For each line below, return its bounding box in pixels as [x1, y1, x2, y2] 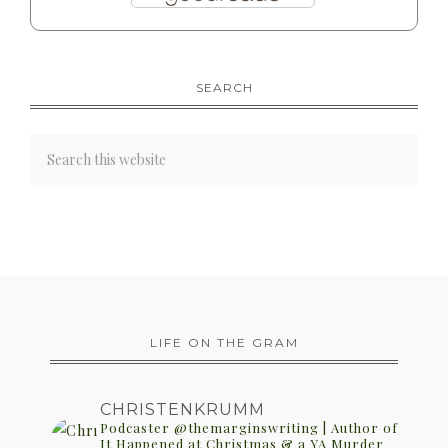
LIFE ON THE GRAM [149, 335, 299, 351]
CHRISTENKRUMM [100, 400, 265, 420]
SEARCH [195, 80, 253, 96]
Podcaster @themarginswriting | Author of [100, 419, 398, 437]
